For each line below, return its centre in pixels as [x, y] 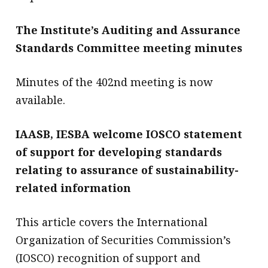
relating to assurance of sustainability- [127, 170]
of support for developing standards [119, 152]
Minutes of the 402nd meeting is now [115, 82]
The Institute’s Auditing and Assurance [128, 30]
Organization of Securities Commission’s [124, 240]
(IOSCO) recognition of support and [108, 258]
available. [41, 100]
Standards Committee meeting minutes [129, 48]
